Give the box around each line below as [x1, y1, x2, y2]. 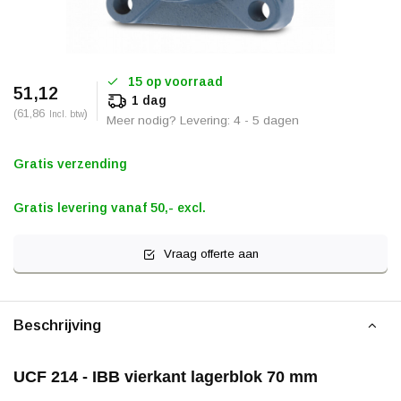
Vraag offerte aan [163, 247, 259, 260]
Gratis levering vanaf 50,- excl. [13, 200, 206, 215]
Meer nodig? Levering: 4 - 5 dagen [107, 114, 299, 127]
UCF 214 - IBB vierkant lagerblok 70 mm [13, 368, 318, 386]
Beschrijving [13, 317, 101, 334]
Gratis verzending [13, 157, 127, 171]
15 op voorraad [128, 74, 223, 89]
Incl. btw [49, 109, 84, 119]
